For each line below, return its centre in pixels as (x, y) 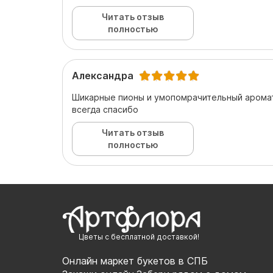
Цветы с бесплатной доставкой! (139, 236)
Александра (103, 76)
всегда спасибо (105, 109)
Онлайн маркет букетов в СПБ (135, 261)
